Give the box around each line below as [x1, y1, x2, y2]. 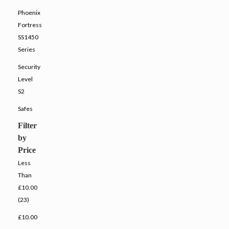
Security [18, 63, 40, 71]
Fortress [18, 21, 42, 29]
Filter [18, 121, 37, 130]
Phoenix [18, 9, 40, 17]
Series [18, 45, 35, 54]
